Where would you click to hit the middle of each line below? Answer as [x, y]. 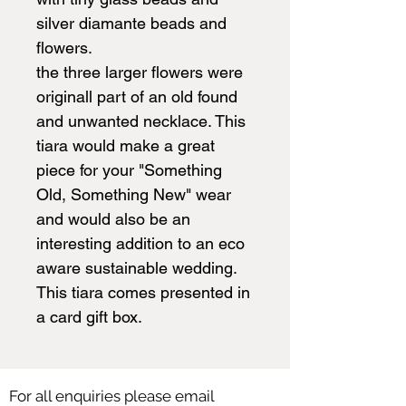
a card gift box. [89, 316]
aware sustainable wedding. [136, 267]
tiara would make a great [126, 145]
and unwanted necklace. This [141, 121]
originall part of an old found [137, 96]
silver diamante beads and [131, 23]
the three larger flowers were [140, 72]
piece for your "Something [129, 169]
